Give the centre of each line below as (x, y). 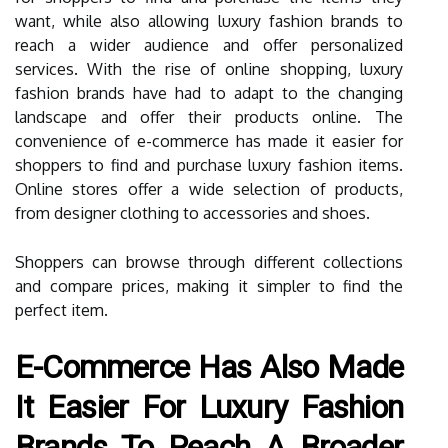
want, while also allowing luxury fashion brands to (209, 21)
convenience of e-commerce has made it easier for (209, 141)
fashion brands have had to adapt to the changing (209, 93)
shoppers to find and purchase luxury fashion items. (209, 165)
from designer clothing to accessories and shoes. (192, 213)
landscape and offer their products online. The (209, 117)
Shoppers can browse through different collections (209, 262)
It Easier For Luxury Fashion (209, 407)
